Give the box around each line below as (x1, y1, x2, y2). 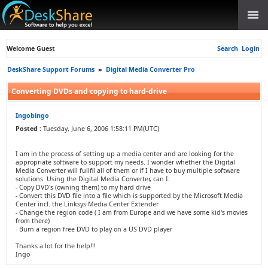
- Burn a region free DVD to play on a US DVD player (16, 225, 172, 233)
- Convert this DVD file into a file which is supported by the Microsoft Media (16, 191, 243, 200)
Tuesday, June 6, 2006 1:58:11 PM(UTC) (43, 124, 159, 133)
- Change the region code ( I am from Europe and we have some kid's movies (16, 208, 248, 217)
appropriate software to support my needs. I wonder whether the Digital (16, 158, 235, 166)
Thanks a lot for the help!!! (16, 242, 96, 250)
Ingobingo (16, 111, 49, 120)
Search (217, 44, 238, 53)
